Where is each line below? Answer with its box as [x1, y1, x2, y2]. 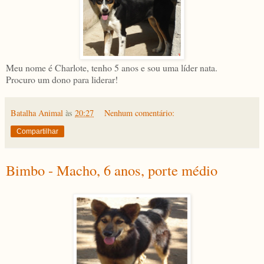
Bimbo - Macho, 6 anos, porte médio [6, 160, 217, 180]
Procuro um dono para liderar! [6, 72, 118, 85]
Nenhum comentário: [104, 107, 175, 118]
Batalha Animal [11, 107, 63, 118]
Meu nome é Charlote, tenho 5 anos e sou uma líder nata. [6, 61, 217, 74]
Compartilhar [16, 127, 58, 136]
